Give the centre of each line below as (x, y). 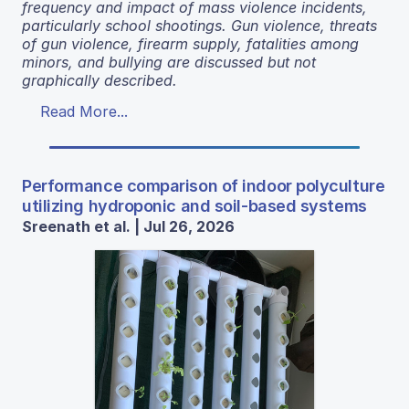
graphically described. (100, 80)
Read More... (84, 111)
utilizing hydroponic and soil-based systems (194, 205)
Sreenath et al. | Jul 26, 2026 (128, 226)
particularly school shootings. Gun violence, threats (199, 25)
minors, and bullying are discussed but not (169, 62)
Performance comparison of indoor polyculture (204, 185)
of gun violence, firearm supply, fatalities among (190, 43)
